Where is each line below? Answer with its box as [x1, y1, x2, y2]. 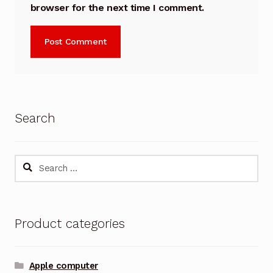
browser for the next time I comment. [30, 1, 204, 13]
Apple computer [29, 260, 98, 272]
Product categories [14, 216, 125, 231]
